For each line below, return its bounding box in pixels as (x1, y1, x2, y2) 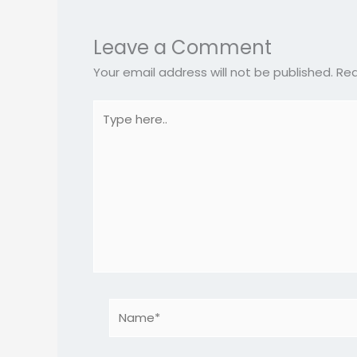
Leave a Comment (93, 34, 272, 61)
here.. (92, 119, 124, 136)
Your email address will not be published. (93, 64, 333, 80)
